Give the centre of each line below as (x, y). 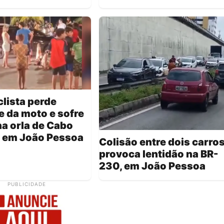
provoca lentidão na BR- (158, 154)
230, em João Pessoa (152, 166)
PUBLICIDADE (26, 184)
